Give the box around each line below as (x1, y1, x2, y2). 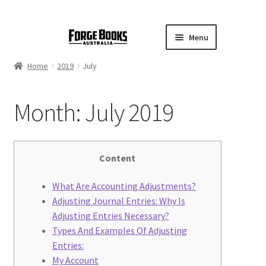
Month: (13, 97, 85, 128)
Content (99, 151, 136, 164)
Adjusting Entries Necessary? (52, 210, 169, 222)
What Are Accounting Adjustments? (52, 180, 196, 192)
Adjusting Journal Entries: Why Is (52, 195, 185, 207)
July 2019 (84, 97, 173, 128)
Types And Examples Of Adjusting (52, 224, 187, 237)
